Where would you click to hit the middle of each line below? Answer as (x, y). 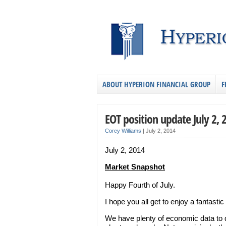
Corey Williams (123, 130)
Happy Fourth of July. (140, 185)
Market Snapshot (135, 166)
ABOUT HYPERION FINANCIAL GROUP (156, 84)
